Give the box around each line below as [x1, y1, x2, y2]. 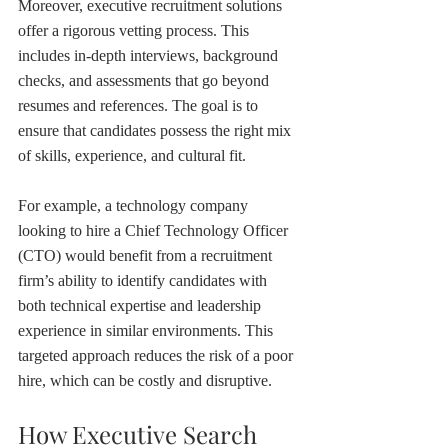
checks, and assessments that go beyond [18, 71, 273, 89]
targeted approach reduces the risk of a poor [18, 346, 297, 364]
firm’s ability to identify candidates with [18, 271, 271, 289]
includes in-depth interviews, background [18, 46, 282, 64]
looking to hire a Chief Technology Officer [18, 221, 292, 239]
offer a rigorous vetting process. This [18, 21, 253, 39]
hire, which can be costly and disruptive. [18, 371, 272, 389]
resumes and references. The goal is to [18, 96, 262, 114]
